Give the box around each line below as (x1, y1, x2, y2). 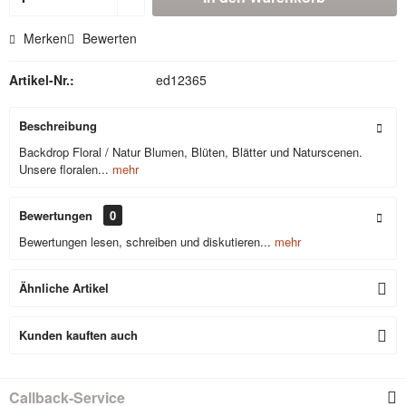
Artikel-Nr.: (9, 71, 74, 89)
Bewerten (79, 29, 137, 47)
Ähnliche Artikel (19, 279, 109, 296)
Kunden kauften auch (19, 326, 138, 343)
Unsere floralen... (19, 160, 109, 178)
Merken (24, 29, 67, 47)
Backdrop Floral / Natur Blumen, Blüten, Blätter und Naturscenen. (19, 143, 362, 160)
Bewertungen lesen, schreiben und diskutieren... (19, 233, 271, 250)
